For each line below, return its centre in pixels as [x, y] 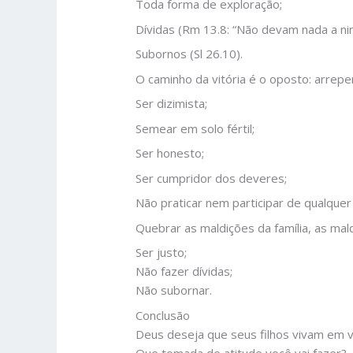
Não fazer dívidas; [184, 271]
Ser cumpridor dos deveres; [212, 178]
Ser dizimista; [172, 104]
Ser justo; [162, 253]
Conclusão [163, 315]
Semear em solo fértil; [195, 128]
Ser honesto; [170, 153]
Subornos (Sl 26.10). [190, 54]
